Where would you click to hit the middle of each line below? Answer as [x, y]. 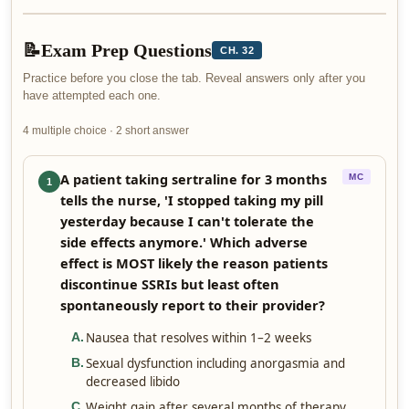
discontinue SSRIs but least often [170, 284]
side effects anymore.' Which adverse [184, 242]
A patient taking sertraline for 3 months [194, 179]
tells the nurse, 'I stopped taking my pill [192, 200]
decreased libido [133, 382]
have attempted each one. [92, 95]
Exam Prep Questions [126, 50]
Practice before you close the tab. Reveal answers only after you [194, 78]
